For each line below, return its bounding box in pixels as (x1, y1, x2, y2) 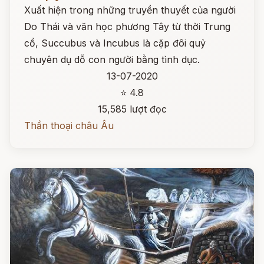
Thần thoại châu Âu (24, 120, 114, 131)
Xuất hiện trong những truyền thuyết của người (24, 4, 236, 16)
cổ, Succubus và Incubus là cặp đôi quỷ (24, 37, 206, 49)
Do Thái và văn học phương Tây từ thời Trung (24, 21, 230, 32)
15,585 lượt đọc (97, 103, 167, 115)
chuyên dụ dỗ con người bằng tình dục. (24, 54, 200, 65)
